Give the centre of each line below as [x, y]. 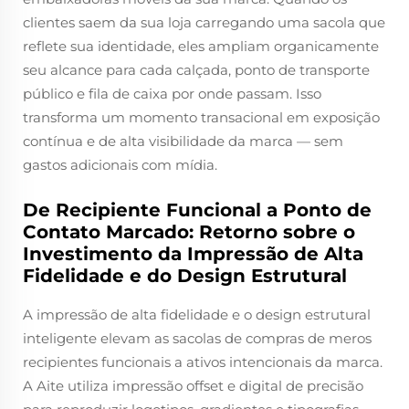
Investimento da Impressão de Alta [193, 254]
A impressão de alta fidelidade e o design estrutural [197, 315]
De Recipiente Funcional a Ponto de [197, 210]
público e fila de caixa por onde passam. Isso [172, 94]
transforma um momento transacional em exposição [201, 117]
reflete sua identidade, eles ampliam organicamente [201, 46]
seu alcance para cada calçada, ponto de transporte [196, 70]
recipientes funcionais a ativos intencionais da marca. [203, 362]
